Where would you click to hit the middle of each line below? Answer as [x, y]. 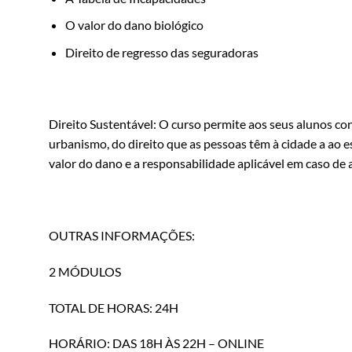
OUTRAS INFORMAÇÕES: [122, 236]
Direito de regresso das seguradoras [161, 52]
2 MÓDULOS [85, 271]
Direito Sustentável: [104, 124]
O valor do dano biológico [134, 25]
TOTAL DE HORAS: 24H [114, 307]
